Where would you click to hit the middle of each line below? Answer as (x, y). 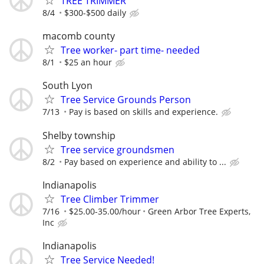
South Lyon (67, 86)
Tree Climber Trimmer (110, 199)
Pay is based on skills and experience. (143, 112)
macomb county (79, 36)
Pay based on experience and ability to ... (145, 161)
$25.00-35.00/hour (105, 211)
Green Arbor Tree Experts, (199, 211)
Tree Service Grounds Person (126, 100)
